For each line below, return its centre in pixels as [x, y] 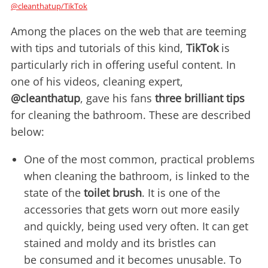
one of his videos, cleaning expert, [97, 82]
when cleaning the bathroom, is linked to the [137, 176]
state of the [54, 193]
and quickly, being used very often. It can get [136, 226]
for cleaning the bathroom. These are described [131, 115]
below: [28, 132]
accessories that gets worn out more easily [132, 210]
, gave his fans [118, 98]
